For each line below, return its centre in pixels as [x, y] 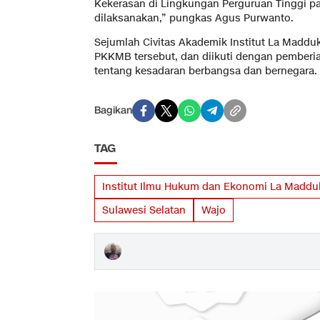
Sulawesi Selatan [144, 210]
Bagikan [113, 111]
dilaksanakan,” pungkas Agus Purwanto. [194, 18]
